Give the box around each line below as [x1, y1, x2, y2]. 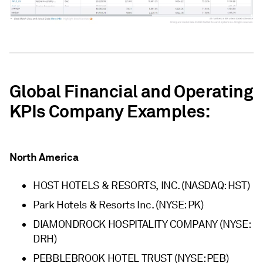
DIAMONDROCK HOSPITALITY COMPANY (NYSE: [33, 217, 251, 231]
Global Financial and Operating [9, 80, 253, 103]
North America [9, 150, 79, 164]
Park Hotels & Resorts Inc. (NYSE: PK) [33, 198, 204, 211]
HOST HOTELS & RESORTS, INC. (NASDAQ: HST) [33, 178, 250, 192]
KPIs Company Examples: [9, 100, 211, 123]
